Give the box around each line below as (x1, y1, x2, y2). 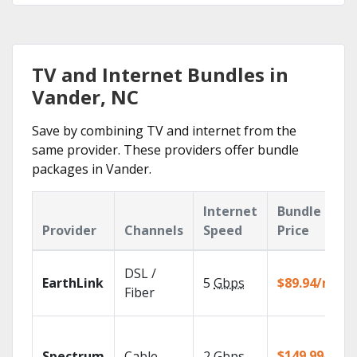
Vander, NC (32, 84, 139, 110)
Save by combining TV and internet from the (32, 122, 296, 139)
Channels (124, 222, 183, 239)
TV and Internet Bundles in (32, 61, 288, 88)
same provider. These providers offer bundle (32, 141, 299, 159)
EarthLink (42, 274, 104, 292)
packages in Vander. (32, 160, 151, 178)
